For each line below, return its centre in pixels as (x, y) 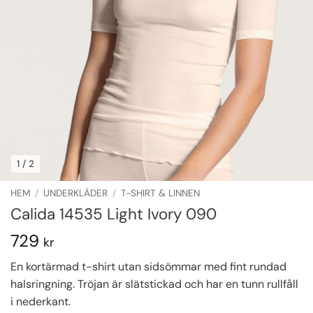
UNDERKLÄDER (76, 194)
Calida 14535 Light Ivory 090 (114, 214)
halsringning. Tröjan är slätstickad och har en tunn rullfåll (154, 284)
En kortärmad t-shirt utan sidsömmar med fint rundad (148, 267)
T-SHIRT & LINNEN (161, 194)
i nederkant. (41, 302)
